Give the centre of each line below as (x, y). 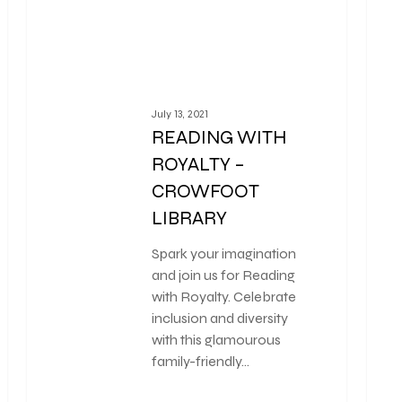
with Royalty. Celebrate (224, 297)
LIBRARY (190, 219)
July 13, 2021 (180, 114)
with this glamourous (217, 340)
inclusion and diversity (220, 319)
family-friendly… (201, 362)
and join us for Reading (224, 275)
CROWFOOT (206, 192)
